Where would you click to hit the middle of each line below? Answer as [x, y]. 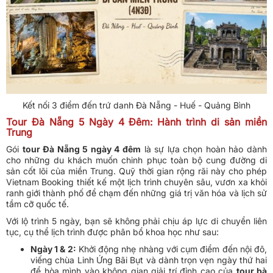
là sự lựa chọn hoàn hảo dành [204, 149]
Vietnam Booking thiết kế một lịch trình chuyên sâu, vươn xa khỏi [136, 182]
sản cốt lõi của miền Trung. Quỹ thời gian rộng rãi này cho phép [136, 171]
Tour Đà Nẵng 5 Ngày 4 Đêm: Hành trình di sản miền [136, 122]
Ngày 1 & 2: [53, 249]
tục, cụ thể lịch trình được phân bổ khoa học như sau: [112, 232]
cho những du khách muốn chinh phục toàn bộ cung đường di [136, 160]
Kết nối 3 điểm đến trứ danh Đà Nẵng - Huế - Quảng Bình [136, 105]
